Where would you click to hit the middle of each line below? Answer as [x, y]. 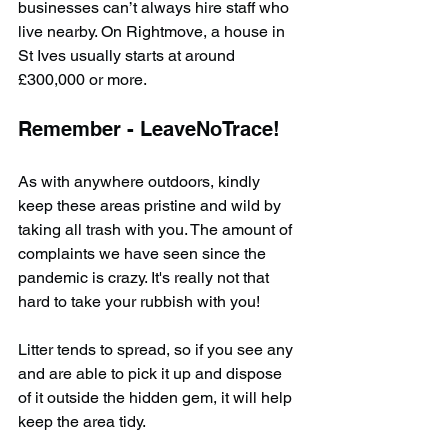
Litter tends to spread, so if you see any [157, 350]
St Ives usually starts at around [128, 56]
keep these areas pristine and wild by [151, 206]
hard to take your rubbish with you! [139, 302]
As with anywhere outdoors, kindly [141, 182]
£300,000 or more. [82, 80]
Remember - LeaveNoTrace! [149, 129]
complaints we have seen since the [144, 254]
